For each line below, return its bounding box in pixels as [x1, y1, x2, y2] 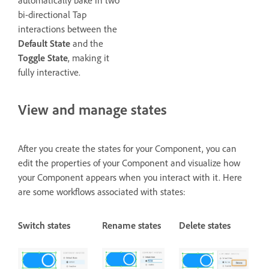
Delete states [179, 219, 231, 232]
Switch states [18, 219, 70, 232]
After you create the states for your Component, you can [18, 142, 237, 155]
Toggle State [18, 51, 68, 64]
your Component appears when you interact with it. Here [18, 171, 242, 184]
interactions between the [18, 22, 117, 35]
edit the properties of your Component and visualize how [18, 157, 240, 169]
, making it [68, 51, 109, 64]
